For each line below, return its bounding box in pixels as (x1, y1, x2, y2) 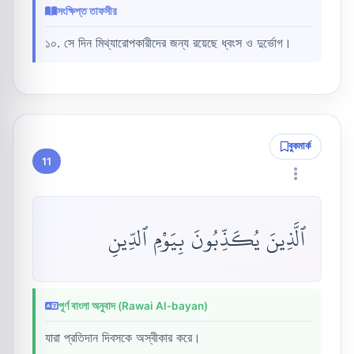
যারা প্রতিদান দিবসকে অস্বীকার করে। (45, 330, 201, 345)
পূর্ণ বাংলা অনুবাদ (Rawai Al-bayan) (58, 299, 208, 312)
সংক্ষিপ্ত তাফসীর (57, 5, 117, 18)
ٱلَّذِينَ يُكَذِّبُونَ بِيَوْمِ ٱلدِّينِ (107, 218, 306, 259)
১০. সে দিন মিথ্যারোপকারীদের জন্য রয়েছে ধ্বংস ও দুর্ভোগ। (45, 35, 292, 51)
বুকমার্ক (288, 140, 311, 153)
